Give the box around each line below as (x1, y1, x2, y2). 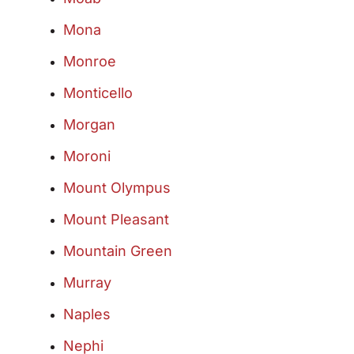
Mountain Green (63, 243, 172, 260)
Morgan (63, 116, 115, 134)
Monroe (63, 53, 116, 70)
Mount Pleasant (63, 211, 169, 228)
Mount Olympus (63, 179, 171, 197)
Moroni (63, 148, 111, 165)
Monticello (63, 85, 133, 102)
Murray (63, 274, 111, 292)
